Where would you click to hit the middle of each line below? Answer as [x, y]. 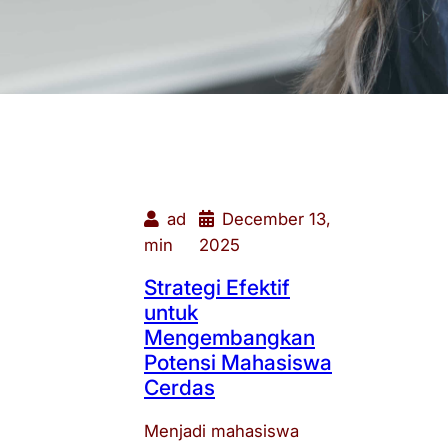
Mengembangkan [229, 338]
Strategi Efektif [217, 288]
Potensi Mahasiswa [238, 363]
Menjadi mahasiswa [221, 430]
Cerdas [179, 388]
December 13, [277, 219]
